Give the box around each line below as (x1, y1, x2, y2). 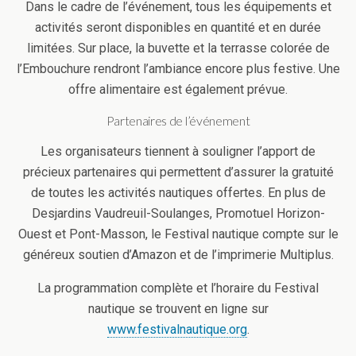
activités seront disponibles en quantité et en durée (35, 20, 321, 35)
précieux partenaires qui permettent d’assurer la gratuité (22, 164, 334, 180)
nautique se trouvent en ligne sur (87, 301, 269, 316)
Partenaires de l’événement (106, 113, 250, 128)
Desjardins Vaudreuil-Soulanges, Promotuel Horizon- (31, 206, 325, 221)
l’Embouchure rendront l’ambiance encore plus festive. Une (16, 61, 340, 76)
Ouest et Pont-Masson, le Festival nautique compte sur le (17, 226, 339, 242)
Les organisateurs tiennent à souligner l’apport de (41, 144, 315, 159)
